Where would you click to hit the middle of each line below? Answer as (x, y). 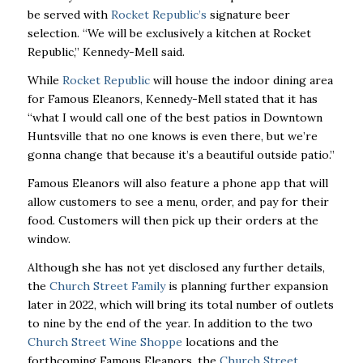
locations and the (230, 342)
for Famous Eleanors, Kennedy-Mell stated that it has (172, 98)
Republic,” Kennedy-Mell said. (107, 51)
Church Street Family (107, 286)
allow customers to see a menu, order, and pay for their (178, 201)
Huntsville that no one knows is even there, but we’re (172, 136)
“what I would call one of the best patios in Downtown (175, 117)
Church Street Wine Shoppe (105, 342)
